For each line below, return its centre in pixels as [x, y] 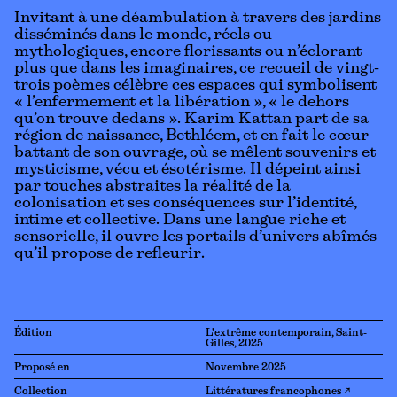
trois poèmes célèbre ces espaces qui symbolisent [195, 86]
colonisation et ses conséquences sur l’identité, [185, 204]
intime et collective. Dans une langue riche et [180, 221]
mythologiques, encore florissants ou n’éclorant [188, 52]
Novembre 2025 [246, 368]
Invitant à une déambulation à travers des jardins [198, 19]
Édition [33, 333]
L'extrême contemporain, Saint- [286, 333]
